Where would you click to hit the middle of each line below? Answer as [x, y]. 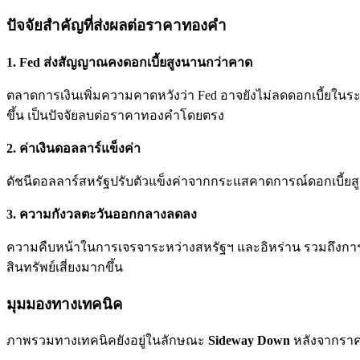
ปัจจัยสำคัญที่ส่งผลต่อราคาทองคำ [117, 26]
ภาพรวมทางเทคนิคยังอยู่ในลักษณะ [107, 341]
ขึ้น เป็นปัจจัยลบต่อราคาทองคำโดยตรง [115, 115]
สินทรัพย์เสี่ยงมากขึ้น [65, 267]
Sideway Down [249, 341]
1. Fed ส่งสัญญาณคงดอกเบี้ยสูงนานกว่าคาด [129, 62]
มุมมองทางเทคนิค [65, 304]
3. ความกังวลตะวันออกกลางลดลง [102, 214]
